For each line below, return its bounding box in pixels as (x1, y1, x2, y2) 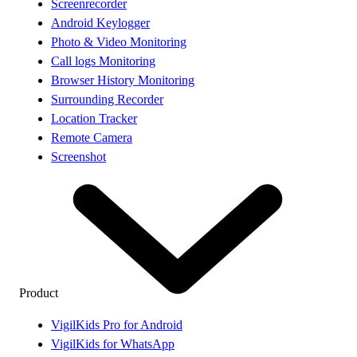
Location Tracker (51, 111, 137, 125)
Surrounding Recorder (51, 92, 163, 106)
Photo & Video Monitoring (51, 34, 186, 49)
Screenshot (51, 149, 106, 163)
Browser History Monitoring (51, 73, 194, 87)
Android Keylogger (51, 15, 150, 29)
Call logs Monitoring (51, 53, 155, 68)
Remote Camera (51, 130, 132, 144)
